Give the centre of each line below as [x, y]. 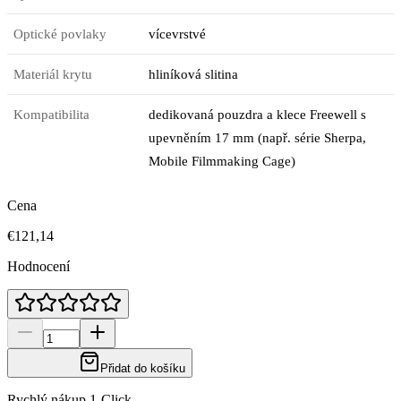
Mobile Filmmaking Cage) [222, 161]
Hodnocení [38, 266]
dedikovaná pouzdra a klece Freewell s [258, 114]
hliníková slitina [194, 74]
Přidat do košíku [143, 368]
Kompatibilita [52, 114]
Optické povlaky [60, 34]
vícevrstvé [178, 34]
